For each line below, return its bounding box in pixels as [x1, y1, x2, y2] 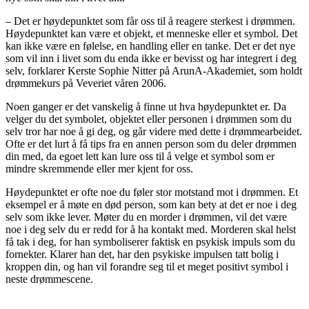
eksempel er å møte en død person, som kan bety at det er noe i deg [6, 198, 297, 210]
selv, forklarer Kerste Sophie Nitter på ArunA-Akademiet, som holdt [6, 64, 302, 77]
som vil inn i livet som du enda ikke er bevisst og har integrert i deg [6, 52, 297, 64]
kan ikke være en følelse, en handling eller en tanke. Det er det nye [6, 39, 295, 52]
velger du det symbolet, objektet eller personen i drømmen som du [6, 112, 292, 125]
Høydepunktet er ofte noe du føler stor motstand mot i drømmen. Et [6, 186, 298, 198]
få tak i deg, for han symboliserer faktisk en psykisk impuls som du [6, 235, 295, 248]
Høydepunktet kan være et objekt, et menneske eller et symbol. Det [6, 27, 297, 39]
